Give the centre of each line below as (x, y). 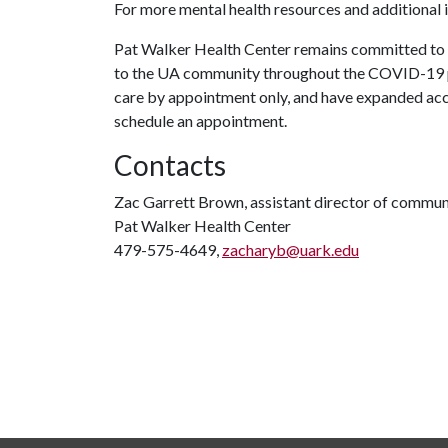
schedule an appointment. (200, 120)
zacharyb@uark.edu (290, 249)
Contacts (170, 165)
